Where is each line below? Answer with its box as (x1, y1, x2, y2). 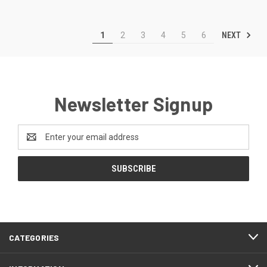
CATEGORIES (9, 232, 60, 243)
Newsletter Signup (54, 92, 213, 115)
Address (18, 138, 49, 148)
